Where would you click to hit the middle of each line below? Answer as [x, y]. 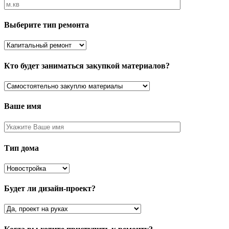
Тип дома [21, 148]
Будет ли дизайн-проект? [50, 189]
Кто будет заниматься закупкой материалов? [87, 65]
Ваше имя [23, 106]
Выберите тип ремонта [47, 25]
